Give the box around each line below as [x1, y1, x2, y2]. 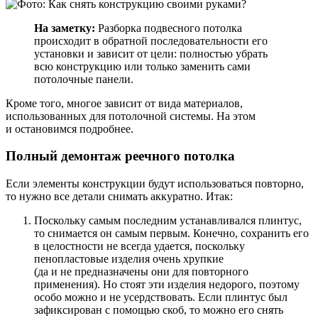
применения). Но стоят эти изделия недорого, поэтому [34, 278, 300, 290]
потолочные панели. [34, 72, 133, 85]
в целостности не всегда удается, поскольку [34, 239, 245, 252]
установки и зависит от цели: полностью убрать [34, 47, 268, 60]
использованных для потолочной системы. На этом [6, 109, 256, 122]
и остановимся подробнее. [6, 122, 133, 135]
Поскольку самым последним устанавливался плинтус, [34, 214, 302, 226]
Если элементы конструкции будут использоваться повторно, [6, 177, 304, 190]
